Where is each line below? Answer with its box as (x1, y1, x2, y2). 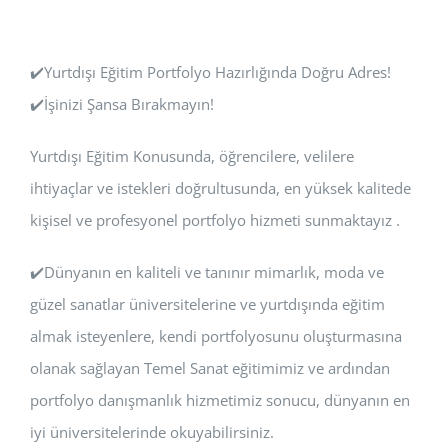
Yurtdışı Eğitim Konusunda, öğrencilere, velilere (30, 146, 354, 166)
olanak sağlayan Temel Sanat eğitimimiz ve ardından (30, 358, 390, 378)
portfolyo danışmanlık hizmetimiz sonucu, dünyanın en (30, 390, 410, 410)
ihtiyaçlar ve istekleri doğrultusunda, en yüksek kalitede (30, 178, 411, 198)
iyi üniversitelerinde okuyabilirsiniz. (30, 422, 274, 442)
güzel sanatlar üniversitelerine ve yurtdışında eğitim (30, 294, 385, 314)
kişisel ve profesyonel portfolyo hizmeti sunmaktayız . (30, 210, 400, 230)
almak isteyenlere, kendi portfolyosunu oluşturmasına (30, 326, 402, 346)
